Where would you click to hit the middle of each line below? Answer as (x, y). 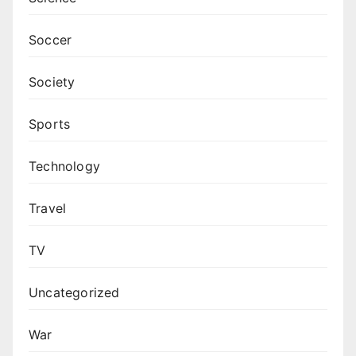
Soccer (50, 40)
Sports (50, 124)
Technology (64, 166)
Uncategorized (74, 293)
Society (52, 82)
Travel (48, 209)
